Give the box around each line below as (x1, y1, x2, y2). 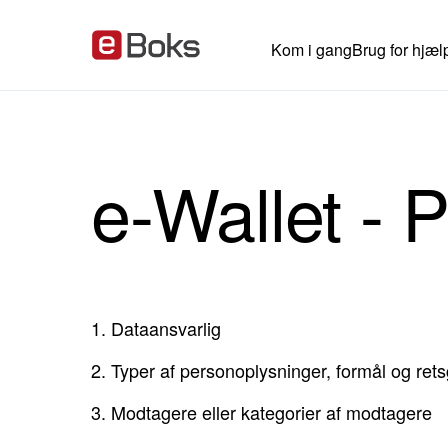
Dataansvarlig (111, 314, 221, 341)
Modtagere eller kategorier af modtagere (111, 398, 432, 425)
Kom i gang (271, 38, 352, 61)
